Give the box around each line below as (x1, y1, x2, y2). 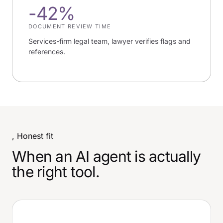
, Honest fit (12, 130, 53, 141)
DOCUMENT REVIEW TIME (28, 22, 111, 30)
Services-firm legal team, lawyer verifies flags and (28, 36, 191, 45)
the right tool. (12, 162, 100, 181)
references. (28, 47, 65, 56)
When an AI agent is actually (12, 147, 201, 165)
